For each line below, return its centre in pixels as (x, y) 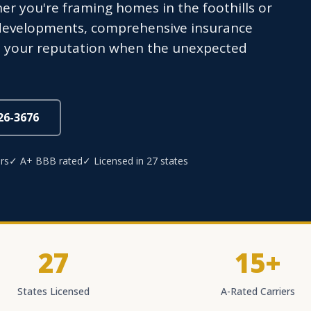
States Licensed (53, 291)
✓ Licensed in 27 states (135, 161)
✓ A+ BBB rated (46, 161)
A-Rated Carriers (258, 291)
